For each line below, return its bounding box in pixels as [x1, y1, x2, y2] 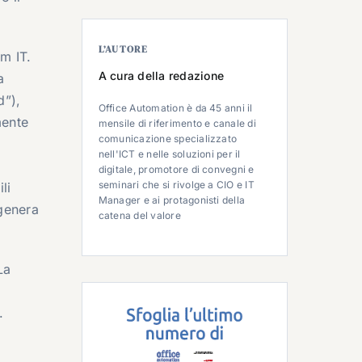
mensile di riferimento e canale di [98, 116, 256, 129]
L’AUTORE [98, 42, 149, 56]
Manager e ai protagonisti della [98, 193, 246, 206]
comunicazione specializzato [98, 132, 238, 145]
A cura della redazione [98, 68, 225, 82]
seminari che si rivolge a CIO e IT [98, 178, 255, 191]
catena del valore [98, 208, 181, 221]
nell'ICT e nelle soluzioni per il [98, 147, 241, 160]
